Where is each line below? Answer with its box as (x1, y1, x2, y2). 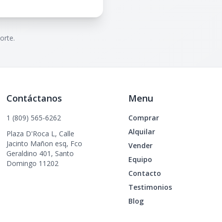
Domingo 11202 (6, 159, 59, 168)
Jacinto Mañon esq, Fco (6, 139, 83, 148)
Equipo (128, 155, 152, 164)
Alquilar (128, 127, 155, 136)
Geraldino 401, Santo (6, 149, 74, 158)
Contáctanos (6, 92, 62, 104)
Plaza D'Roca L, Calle (6, 129, 75, 138)
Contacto (128, 168, 161, 178)
